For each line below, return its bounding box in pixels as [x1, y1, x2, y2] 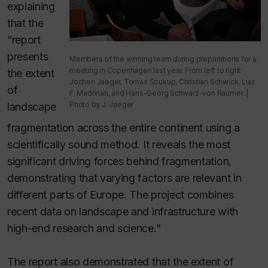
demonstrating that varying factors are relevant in [7, 171, 242, 184]
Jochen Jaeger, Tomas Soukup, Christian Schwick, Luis [69, 77, 256, 86]
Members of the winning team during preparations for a [69, 54, 257, 63]
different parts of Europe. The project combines [7, 188, 234, 201]
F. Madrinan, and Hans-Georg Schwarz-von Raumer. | [69, 88, 248, 98]
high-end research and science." [7, 221, 162, 234]
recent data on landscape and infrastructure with [7, 205, 238, 218]
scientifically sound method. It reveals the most [7, 138, 230, 151]
